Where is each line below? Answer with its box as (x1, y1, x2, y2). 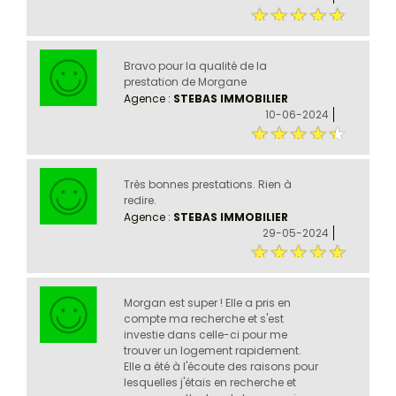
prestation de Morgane (123, 73, 247, 89)
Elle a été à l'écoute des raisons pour (123, 358, 318, 374)
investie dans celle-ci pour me (123, 326, 287, 342)
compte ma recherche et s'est (123, 310, 284, 326)
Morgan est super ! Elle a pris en (123, 294, 291, 310)
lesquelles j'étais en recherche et (123, 374, 296, 390)
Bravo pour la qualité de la (123, 57, 267, 73)
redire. (123, 192, 156, 208)
